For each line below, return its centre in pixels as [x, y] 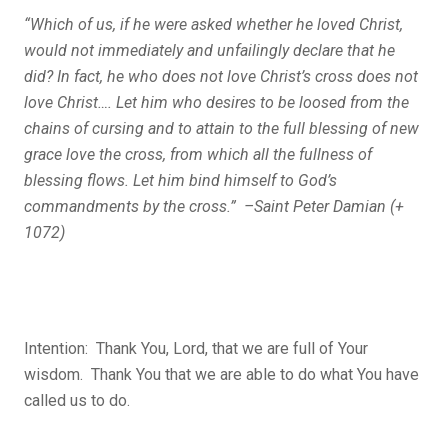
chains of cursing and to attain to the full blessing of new [221, 129]
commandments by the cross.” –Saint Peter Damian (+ [214, 207]
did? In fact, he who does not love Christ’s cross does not [221, 77]
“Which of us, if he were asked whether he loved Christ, [213, 25]
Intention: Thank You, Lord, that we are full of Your [196, 349]
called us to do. [77, 401]
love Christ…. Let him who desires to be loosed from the [216, 103]
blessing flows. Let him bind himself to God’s [180, 181]
